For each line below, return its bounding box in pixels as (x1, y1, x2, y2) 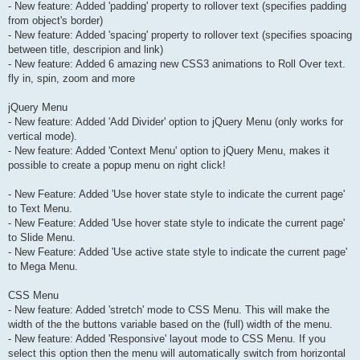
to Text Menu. (8, 202, 72, 215)
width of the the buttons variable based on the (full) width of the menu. (8, 318, 333, 331)
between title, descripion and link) (8, 43, 163, 56)
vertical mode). (8, 130, 77, 143)
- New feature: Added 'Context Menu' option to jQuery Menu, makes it (8, 145, 329, 157)
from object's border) (8, 14, 103, 27)
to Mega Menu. (8, 260, 78, 273)
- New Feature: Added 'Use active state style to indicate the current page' (8, 246, 347, 259)
